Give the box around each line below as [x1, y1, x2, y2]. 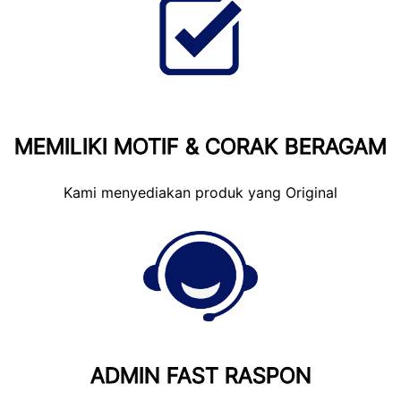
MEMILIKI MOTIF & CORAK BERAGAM [14, 132, 387, 159]
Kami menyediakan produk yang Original [64, 183, 337, 201]
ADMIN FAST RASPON [90, 362, 311, 388]
